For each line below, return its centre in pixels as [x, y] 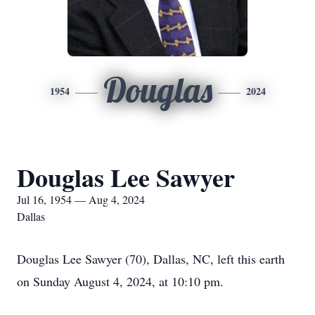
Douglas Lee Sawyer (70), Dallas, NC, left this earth [151, 259]
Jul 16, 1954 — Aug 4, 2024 [81, 199]
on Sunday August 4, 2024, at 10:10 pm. [120, 281]
